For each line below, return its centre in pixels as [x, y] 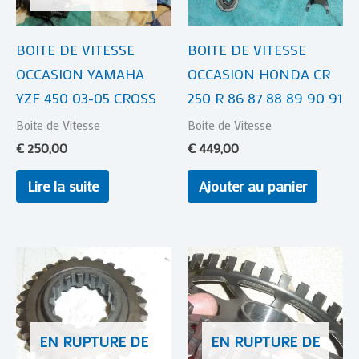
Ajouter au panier [252, 186]
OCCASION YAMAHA [80, 73]
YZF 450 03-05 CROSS [86, 97]
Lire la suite [63, 186]
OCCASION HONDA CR [259, 73]
